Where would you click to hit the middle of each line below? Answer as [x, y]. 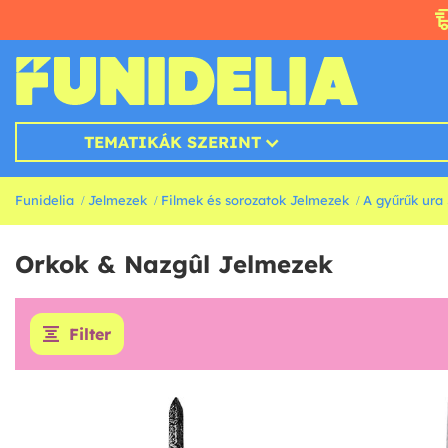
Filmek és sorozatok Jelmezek [255, 200]
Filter [90, 334]
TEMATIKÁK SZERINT [172, 142]
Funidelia [44, 200]
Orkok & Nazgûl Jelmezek [174, 264]
